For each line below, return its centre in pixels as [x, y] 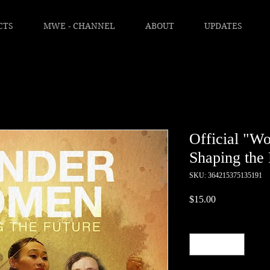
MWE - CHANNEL [79, 26]
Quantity [204, 223]
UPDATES [223, 26]
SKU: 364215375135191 [226, 175]
